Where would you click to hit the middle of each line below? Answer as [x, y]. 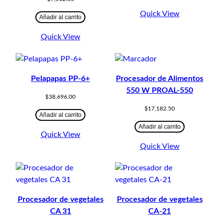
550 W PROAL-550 [160, 90]
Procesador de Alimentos [160, 78]
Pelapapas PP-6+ [60, 78]
